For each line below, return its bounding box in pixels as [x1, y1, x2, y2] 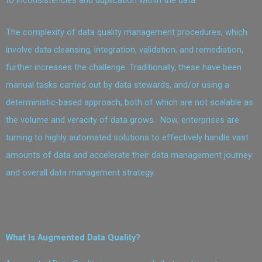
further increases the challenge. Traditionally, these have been [6, 62, 242, 73]
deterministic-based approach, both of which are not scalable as [6, 97, 253, 108]
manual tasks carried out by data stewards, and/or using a [6, 80, 229, 91]
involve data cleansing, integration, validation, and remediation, [6, 44, 243, 56]
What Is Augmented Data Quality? [6, 232, 143, 243]
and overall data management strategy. [6, 167, 155, 178]
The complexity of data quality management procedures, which [6, 27, 247, 38]
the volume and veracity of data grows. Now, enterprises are [6, 115, 239, 126]
